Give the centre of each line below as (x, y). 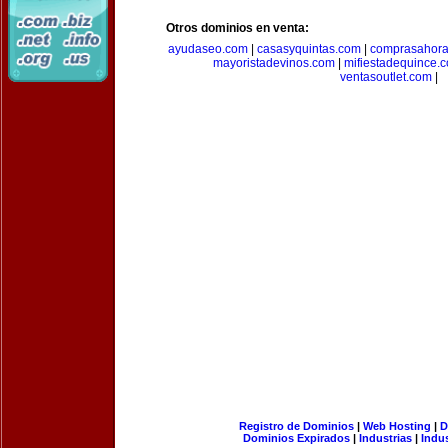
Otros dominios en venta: (237, 28)
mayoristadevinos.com (274, 63)
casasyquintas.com (309, 49)
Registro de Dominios (296, 426)
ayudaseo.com (208, 49)
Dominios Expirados (296, 438)
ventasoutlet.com (386, 77)
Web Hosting (396, 426)
